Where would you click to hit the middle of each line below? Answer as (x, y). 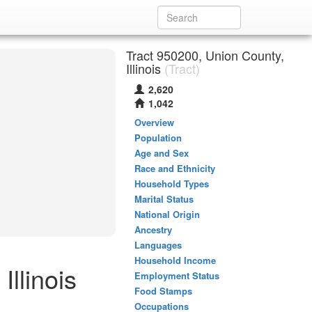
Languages (158, 245)
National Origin (167, 214)
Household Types (172, 184)
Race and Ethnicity (175, 168)
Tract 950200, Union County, (205, 55)
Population (158, 138)
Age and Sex (162, 153)
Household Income (175, 260)
